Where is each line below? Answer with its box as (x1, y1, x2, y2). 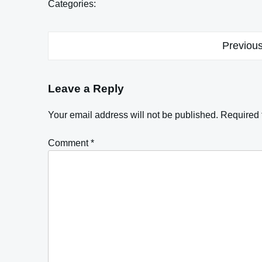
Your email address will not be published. (48, 109, 218, 120)
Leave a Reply (48, 82, 124, 95)
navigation (47, 54, 118, 70)
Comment (48, 137, 91, 148)
